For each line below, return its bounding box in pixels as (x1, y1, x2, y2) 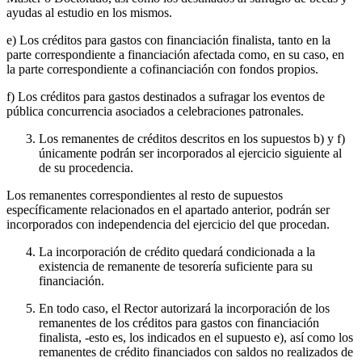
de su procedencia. (39, 161, 133, 175)
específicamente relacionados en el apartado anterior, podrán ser (6, 203, 330, 217)
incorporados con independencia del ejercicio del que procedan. (6, 217, 330, 232)
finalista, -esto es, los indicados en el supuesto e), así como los (39, 330, 353, 345)
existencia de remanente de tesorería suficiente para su (39, 259, 313, 274)
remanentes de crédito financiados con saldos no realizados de (39, 345, 353, 360)
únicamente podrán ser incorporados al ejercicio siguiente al (39, 146, 342, 161)
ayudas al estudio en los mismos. (6, 6, 172, 20)
